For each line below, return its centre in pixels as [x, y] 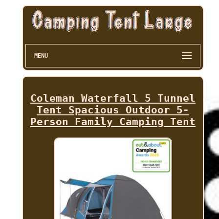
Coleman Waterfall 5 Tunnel [113, 99]
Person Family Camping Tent [113, 122]
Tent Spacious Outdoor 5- [113, 110]
